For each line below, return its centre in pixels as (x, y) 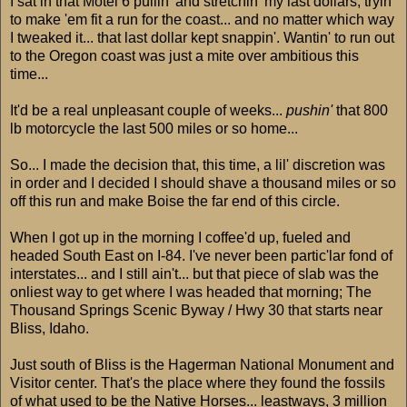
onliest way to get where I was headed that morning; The (191, 292)
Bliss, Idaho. (50, 328)
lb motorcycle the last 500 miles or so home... (154, 128)
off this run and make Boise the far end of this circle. (175, 201)
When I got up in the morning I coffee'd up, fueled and (180, 237)
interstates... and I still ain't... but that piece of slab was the (194, 273)
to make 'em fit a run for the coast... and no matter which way (202, 19)
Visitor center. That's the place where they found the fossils (198, 382)
